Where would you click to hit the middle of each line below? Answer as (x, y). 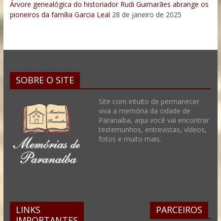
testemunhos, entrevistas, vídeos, (152, 130)
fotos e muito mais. (130, 139)
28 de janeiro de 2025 (147, 15)
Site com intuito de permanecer (149, 102)
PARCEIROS (179, 209)
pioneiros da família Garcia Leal (60, 15)
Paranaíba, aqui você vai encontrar (154, 120)
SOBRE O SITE (45, 80)
